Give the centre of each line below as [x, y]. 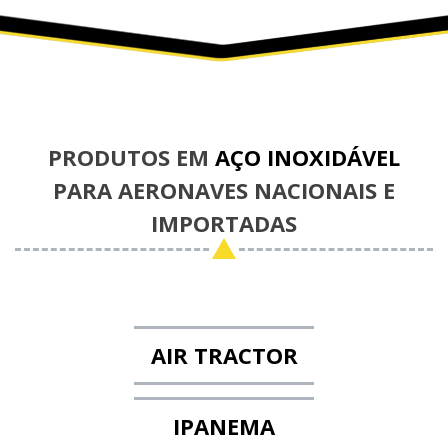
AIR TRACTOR [224, 355]
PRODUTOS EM [131, 157]
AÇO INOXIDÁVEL [307, 157]
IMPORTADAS [224, 223]
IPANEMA [224, 426]
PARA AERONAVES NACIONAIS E [224, 190]
